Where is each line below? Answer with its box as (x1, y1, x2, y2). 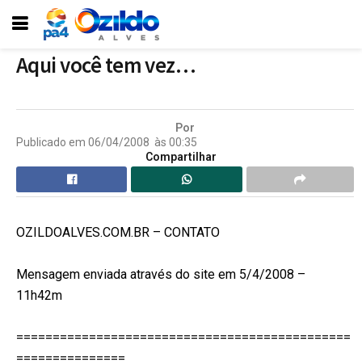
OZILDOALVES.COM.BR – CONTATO (16, 224, 220, 240)
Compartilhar (145, 149, 217, 163)
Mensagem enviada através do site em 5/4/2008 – (16, 266, 305, 282)
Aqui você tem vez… (16, 51, 196, 79)
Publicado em (16, 135, 86, 149)
